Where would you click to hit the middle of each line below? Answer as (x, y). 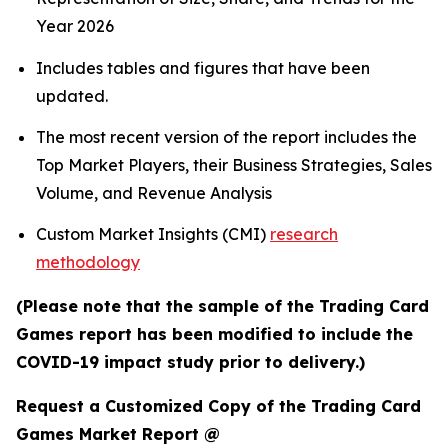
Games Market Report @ (118, 434)
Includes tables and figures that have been (203, 67)
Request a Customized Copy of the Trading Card (218, 406)
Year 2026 (75, 26)
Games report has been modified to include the (214, 334)
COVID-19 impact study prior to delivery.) (190, 362)
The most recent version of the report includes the (226, 136)
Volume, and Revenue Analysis (156, 192)
